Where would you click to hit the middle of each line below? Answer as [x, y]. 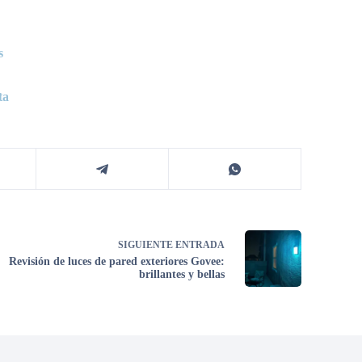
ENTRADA [200, 244]
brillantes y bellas [182, 274]
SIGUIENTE [147, 244]
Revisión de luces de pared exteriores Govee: [117, 261]
